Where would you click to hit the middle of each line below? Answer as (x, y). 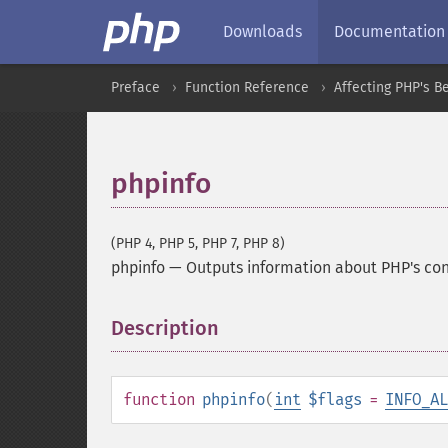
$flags (335, 399)
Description (165, 328)
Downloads (262, 31)
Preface (135, 87)
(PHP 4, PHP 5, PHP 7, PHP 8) (198, 243)
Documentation (389, 31)
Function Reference (247, 87)
